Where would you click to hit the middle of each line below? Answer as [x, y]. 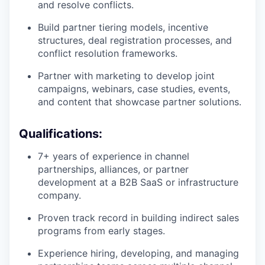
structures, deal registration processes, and [135, 41]
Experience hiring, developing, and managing [138, 253]
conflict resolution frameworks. [108, 54]
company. [59, 195]
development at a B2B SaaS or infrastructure [138, 182]
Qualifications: [61, 134]
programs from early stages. [101, 231]
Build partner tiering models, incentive [123, 28]
